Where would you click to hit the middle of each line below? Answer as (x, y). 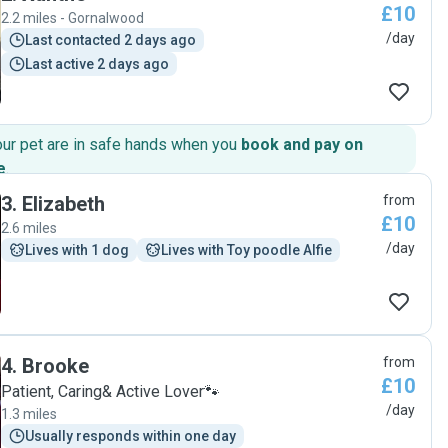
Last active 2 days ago (97, 64)
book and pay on (302, 144)
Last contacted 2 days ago (110, 40)
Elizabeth (63, 204)
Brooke (55, 366)
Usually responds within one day (130, 436)
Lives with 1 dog (77, 250)
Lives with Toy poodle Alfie (246, 250)
